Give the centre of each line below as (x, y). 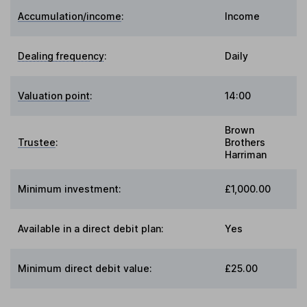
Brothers (245, 142)
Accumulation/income (70, 16)
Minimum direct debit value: (85, 268)
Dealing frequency (61, 56)
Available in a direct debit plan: (91, 228)
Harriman (246, 154)
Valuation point (54, 95)
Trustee (37, 142)
